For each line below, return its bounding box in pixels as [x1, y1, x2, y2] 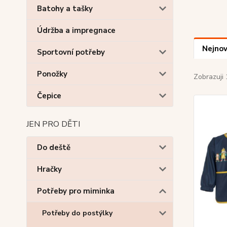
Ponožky [37, 69, 67, 79]
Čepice [37, 91, 61, 101]
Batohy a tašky [37, 4, 93, 14]
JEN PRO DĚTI [26, 119, 80, 130]
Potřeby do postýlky [42, 208, 112, 218]
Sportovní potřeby [37, 47, 105, 57]
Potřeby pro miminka [37, 186, 115, 196]
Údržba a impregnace [37, 25, 116, 35]
